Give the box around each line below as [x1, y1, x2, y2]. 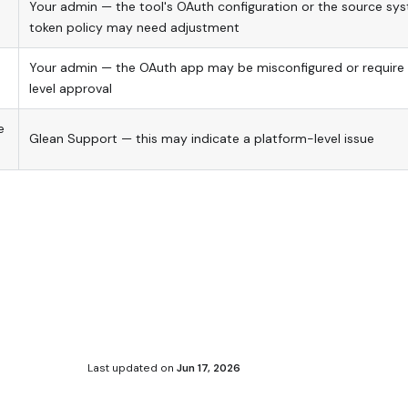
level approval [28, 79, 112, 97]
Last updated [87, 361, 158, 376]
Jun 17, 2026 [176, 361, 240, 376]
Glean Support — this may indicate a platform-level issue [28, 129, 374, 147]
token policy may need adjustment [28, 18, 240, 36]
